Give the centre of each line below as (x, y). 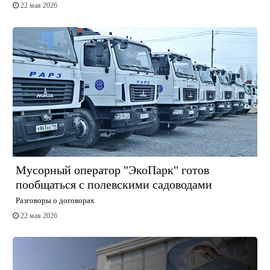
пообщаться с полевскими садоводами (114, 185)
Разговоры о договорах (55, 201)
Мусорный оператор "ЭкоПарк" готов (112, 170)
